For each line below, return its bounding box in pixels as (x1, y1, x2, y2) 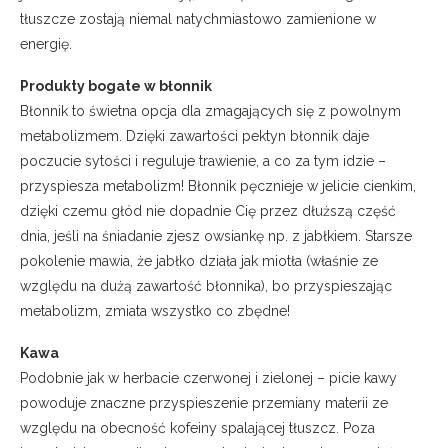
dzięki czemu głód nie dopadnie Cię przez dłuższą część (20, 202, 396, 219)
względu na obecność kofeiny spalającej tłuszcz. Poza (20, 419, 375, 436)
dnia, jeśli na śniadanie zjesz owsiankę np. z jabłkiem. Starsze (20, 227, 412, 244)
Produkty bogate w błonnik (20, 77, 212, 94)
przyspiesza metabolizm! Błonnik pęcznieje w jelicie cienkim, (20, 177, 416, 194)
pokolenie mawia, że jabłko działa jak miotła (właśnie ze (20, 252, 378, 269)
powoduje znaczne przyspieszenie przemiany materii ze (20, 394, 388, 411)
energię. (20, 35, 72, 52)
